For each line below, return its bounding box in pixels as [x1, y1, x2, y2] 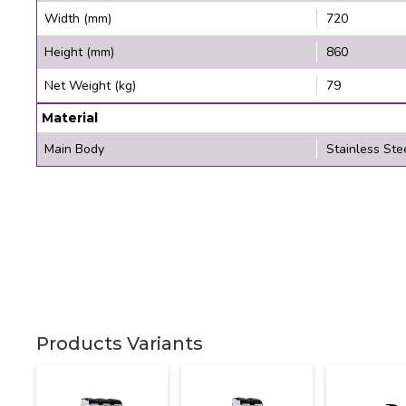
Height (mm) [44, 43, 114, 61]
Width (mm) [44, 9, 111, 27]
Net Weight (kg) [44, 76, 136, 94]
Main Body [44, 140, 104, 158]
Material [42, 109, 98, 126]
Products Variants [36, 332, 203, 354]
